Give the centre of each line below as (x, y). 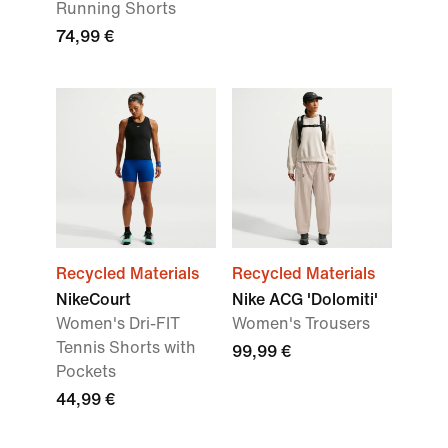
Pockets (86, 371)
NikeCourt (93, 299)
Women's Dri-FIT (118, 323)
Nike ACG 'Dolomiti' (305, 299)
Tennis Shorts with (126, 347)
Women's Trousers (301, 323)
